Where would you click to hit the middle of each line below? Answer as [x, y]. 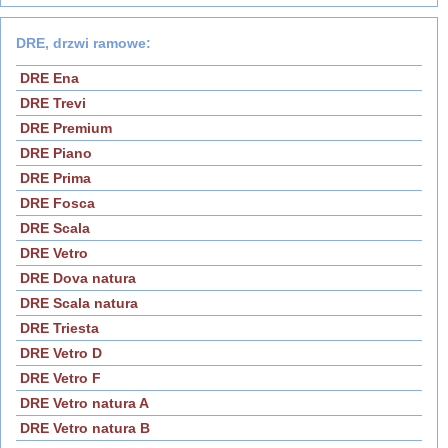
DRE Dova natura [78, 278]
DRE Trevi [53, 103]
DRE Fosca [57, 203]
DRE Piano [56, 153]
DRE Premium [66, 128]
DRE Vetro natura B [85, 428]
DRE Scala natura [79, 303]
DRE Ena [49, 78]
